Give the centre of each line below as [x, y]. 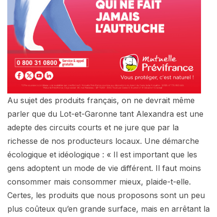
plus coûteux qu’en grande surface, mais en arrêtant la [108, 209]
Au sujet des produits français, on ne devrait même [101, 100]
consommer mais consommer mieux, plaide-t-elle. [99, 181]
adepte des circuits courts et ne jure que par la [93, 127]
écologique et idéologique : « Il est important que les [102, 154]
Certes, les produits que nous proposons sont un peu [106, 195]
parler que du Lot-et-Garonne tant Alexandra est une [105, 114]
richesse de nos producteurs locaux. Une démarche [103, 141]
